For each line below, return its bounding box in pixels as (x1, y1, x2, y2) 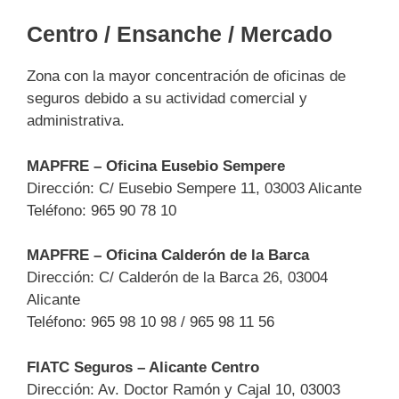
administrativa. (27, 112, 125, 129)
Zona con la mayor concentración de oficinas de (27, 68, 346, 85)
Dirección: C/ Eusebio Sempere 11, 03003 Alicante (27, 179, 362, 197)
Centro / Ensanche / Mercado (27, 21, 332, 46)
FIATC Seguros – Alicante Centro (27, 358, 259, 376)
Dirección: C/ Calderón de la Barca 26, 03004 (27, 269, 328, 286)
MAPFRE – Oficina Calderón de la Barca (27, 247, 309, 264)
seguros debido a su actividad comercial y (27, 90, 307, 107)
